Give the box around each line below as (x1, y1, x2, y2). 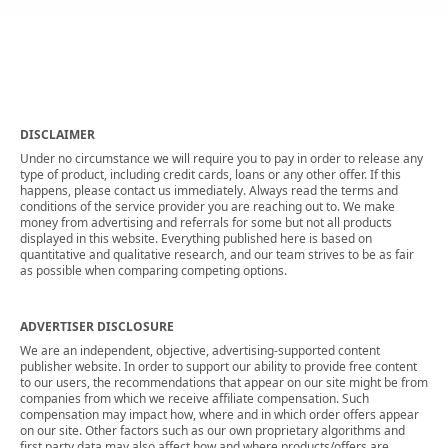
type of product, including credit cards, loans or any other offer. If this (20, 166, 401, 184)
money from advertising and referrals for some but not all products (20, 214, 392, 232)
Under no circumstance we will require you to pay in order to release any (20, 150, 423, 168)
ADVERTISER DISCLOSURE (20, 318, 174, 336)
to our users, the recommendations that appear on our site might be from (20, 374, 428, 392)
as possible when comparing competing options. (20, 262, 287, 280)
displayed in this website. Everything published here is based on (20, 230, 372, 248)
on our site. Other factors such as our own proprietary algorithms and (20, 422, 405, 440)
